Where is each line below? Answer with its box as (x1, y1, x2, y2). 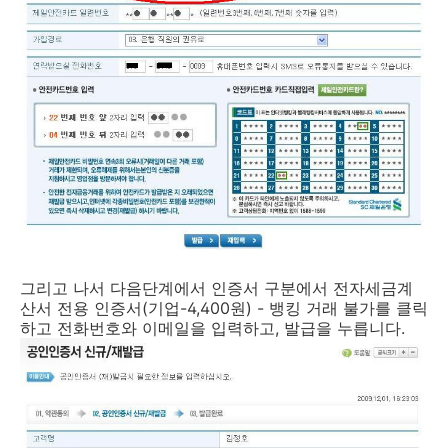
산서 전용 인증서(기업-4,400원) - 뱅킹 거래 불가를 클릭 (20, 298, 428, 319)
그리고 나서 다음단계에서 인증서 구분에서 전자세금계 (20, 278, 413, 299)
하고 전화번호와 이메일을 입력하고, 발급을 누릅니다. (20, 318, 405, 339)
